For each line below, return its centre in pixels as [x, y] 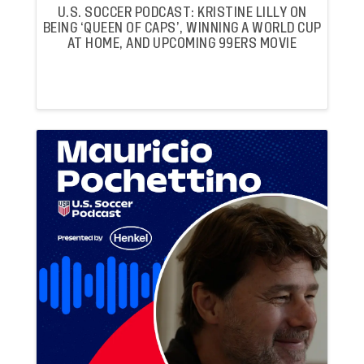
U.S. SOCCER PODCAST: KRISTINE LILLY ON [182, 13]
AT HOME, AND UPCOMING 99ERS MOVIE [182, 44]
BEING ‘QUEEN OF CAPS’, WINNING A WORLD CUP [182, 28]
